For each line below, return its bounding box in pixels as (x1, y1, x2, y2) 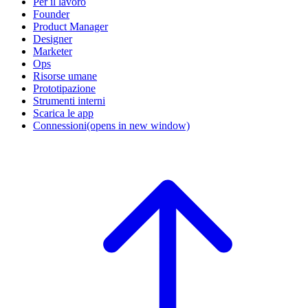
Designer (33, 32, 72, 45)
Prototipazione (33, 82, 96, 94)
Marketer (33, 45, 72, 57)
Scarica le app (33, 107, 93, 119)
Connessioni (33, 119, 87, 131)
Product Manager (33, 20, 108, 32)
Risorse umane (33, 69, 97, 82)
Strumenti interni (33, 94, 105, 107)
